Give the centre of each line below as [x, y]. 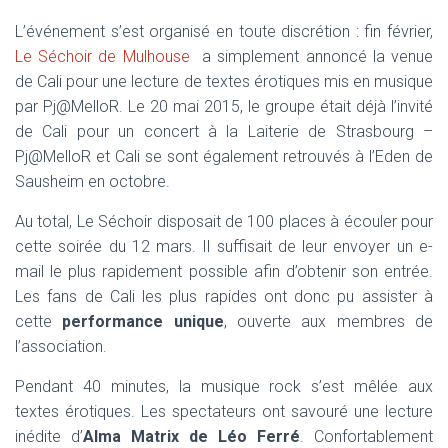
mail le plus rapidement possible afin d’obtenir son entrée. [224, 271]
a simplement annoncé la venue [314, 56]
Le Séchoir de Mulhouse [105, 56]
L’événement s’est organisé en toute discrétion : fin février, [224, 31]
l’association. [61, 346]
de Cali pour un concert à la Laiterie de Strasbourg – [224, 131]
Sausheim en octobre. [92, 181]
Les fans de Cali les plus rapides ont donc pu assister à [224, 296]
